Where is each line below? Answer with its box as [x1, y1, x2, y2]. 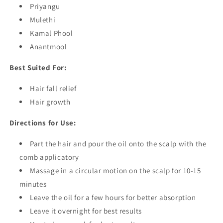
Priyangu [30, 1, 60, 11]
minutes [19, 179, 47, 189]
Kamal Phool [30, 28, 73, 38]
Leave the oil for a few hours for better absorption [30, 193, 196, 203]
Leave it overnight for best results [30, 206, 142, 216]
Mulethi [30, 15, 56, 25]
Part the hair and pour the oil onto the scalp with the [30, 139, 207, 149]
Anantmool [30, 42, 67, 52]
